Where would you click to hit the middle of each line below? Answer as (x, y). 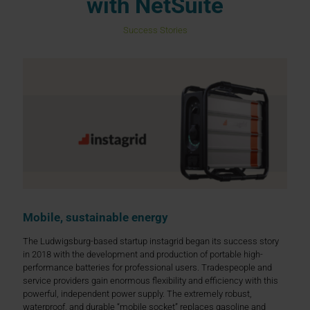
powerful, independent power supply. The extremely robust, (137, 293)
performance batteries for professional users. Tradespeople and (147, 267)
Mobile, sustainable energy (95, 217)
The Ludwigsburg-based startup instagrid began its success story (151, 241)
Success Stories (155, 30)
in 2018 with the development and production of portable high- (143, 254)
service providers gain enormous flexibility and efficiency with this (151, 280)
